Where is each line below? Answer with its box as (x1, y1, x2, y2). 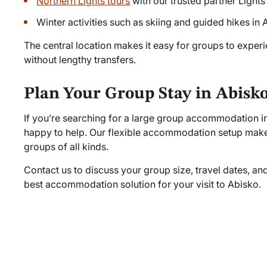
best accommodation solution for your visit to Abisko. (24, 178, 261, 190)
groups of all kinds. (24, 140, 108, 153)
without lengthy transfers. (24, 53, 136, 66)
